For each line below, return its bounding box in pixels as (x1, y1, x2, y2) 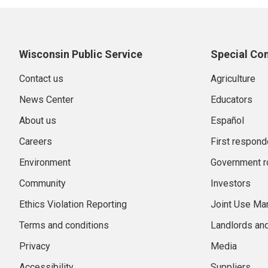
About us (19, 114, 56, 126)
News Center (19, 93, 74, 105)
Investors (211, 177, 251, 189)
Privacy (19, 240, 50, 252)
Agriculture (211, 72, 255, 84)
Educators (211, 93, 252, 105)
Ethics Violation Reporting (19, 198, 127, 210)
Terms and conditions (19, 219, 109, 231)
